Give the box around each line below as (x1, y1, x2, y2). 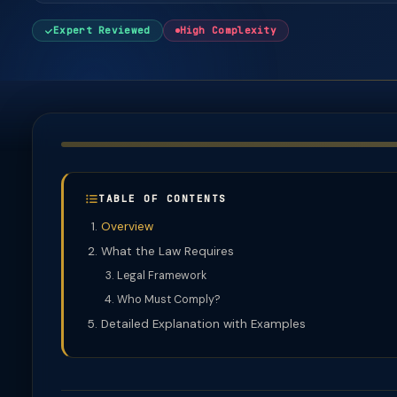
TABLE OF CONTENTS (98, 192, 227, 205)
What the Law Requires (101, 244, 234, 259)
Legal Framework (117, 269, 206, 283)
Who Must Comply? (117, 292, 221, 307)
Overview (101, 219, 153, 234)
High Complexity (179, 24, 276, 36)
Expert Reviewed (53, 24, 151, 36)
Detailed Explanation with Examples (101, 316, 306, 331)
